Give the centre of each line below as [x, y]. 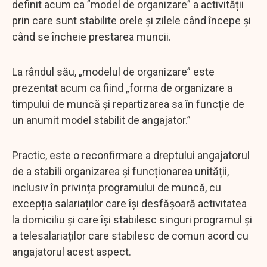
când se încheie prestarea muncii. [91, 36]
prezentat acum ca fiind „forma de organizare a [122, 88]
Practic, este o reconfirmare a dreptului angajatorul [131, 155]
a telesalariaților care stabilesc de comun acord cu [130, 235]
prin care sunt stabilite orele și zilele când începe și [131, 20]
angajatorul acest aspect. [73, 252]
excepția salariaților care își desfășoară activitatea [129, 203]
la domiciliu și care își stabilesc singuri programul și [132, 219]
